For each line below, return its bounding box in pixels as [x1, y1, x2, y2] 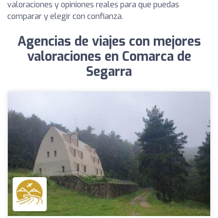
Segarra [86, 63, 132, 80]
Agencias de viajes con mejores [17, 33, 201, 50]
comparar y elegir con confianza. [7, 11, 123, 21]
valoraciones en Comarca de [27, 48, 191, 65]
